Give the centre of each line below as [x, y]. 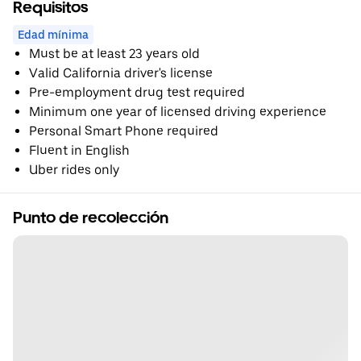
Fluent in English [79, 150]
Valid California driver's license [121, 73]
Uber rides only [74, 169]
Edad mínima [53, 34]
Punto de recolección [91, 217]
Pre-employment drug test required [137, 92]
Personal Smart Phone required [124, 131]
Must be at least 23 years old [114, 53]
